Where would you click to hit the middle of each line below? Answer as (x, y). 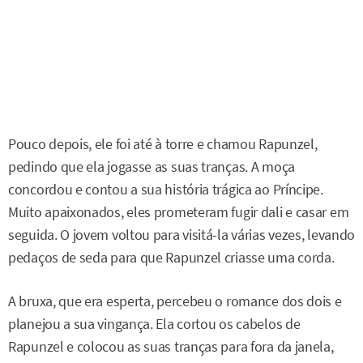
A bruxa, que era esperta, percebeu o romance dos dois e (175, 302)
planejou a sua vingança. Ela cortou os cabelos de (154, 325)
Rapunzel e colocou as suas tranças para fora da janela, (171, 347)
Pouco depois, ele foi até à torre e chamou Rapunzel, (163, 144)
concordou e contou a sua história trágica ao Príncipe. (166, 189)
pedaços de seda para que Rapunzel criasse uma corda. (171, 257)
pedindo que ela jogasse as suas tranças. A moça (152, 167)
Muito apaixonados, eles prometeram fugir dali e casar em (179, 212)
